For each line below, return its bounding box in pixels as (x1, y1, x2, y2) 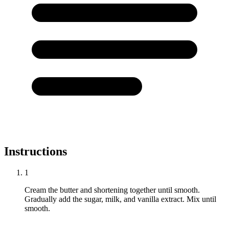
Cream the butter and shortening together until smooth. (25, 186, 200, 195)
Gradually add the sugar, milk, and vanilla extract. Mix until (25, 195, 216, 204)
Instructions (4, 144, 67, 158)
